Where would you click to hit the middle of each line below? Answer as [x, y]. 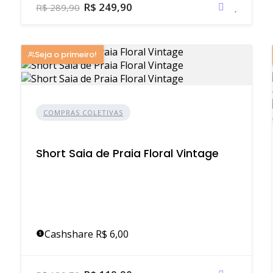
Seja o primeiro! [66, 55]
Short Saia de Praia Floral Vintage [127, 154]
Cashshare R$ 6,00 [87, 234]
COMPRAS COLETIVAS [83, 112]
